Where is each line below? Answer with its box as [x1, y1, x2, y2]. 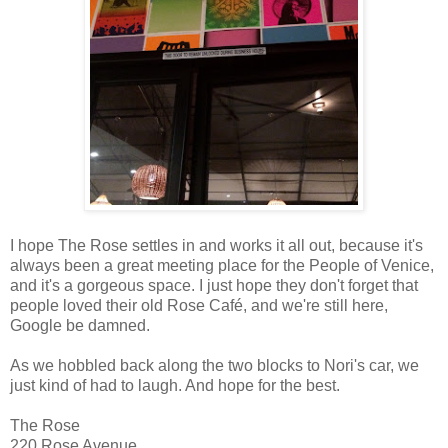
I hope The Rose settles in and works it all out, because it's [10, 237, 423, 255]
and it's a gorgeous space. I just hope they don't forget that [10, 277, 418, 295]
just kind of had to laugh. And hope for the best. [10, 377, 340, 395]
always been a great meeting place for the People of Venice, [10, 257, 434, 275]
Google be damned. [10, 317, 150, 335]
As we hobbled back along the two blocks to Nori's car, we [10, 357, 419, 375]
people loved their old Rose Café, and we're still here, [10, 297, 388, 315]
